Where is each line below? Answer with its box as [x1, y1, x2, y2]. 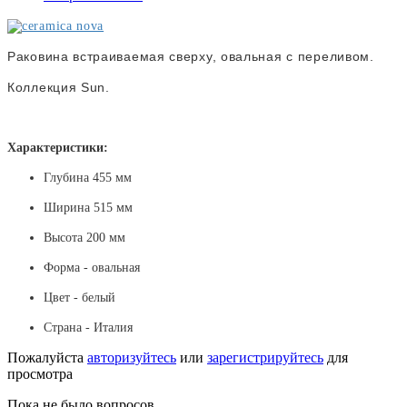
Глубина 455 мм [44, 171, 132, 185]
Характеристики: [7, 141, 108, 155]
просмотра [7, 366, 73, 382]
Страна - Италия [44, 321, 133, 335]
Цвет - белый [44, 291, 115, 305]
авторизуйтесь [87, 350, 176, 366]
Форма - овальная [44, 261, 140, 275]
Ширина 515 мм [44, 201, 133, 215]
